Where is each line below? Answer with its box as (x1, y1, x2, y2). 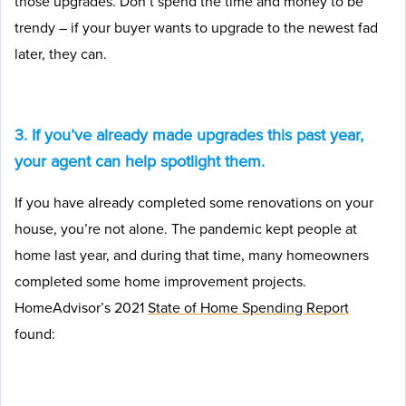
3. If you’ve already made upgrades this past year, (14, 123, 363, 147)
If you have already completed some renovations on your (14, 192, 373, 213)
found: (14, 324, 55, 344)
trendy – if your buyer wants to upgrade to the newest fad (14, 17, 378, 38)
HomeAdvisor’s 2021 (14, 297, 148, 318)
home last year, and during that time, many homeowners (14, 245, 369, 266)
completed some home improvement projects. (14, 271, 306, 292)
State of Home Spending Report (148, 297, 349, 318)
